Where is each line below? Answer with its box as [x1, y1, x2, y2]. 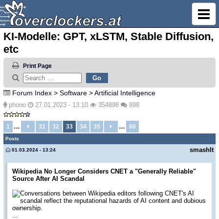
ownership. [12, 204, 43, 212]
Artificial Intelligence [94, 88, 155, 97]
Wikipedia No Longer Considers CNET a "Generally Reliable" [12, 168, 196, 175]
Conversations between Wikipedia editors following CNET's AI [20, 190, 194, 197]
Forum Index [12, 88, 52, 97]
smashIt [190, 146, 214, 153]
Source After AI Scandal [12, 175, 85, 183]
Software [60, 88, 87, 97]
